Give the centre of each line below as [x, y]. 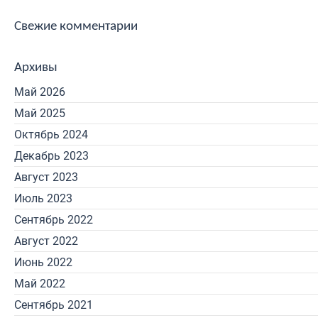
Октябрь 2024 [51, 135]
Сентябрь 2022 [54, 220]
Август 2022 [46, 241]
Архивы [36, 68]
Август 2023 [46, 177]
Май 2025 [40, 113]
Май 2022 [40, 284]
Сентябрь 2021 [54, 305]
